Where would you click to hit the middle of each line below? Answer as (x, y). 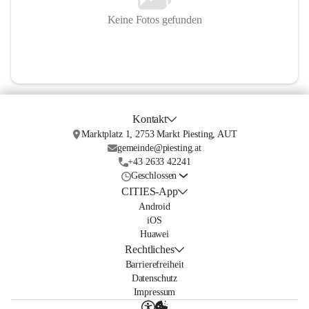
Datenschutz (154, 279)
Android (154, 207)
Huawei (154, 235)
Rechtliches (150, 250)
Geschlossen (154, 176)
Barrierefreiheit (154, 265)
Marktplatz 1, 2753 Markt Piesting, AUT (159, 134)
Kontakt (150, 119)
